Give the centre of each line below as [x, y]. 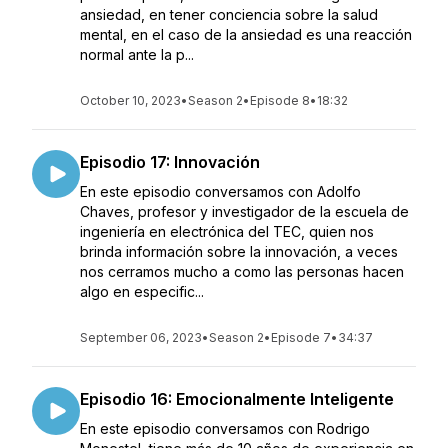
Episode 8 [280, 100]
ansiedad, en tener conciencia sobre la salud [229, 14]
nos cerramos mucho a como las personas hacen [242, 271]
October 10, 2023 [130, 100]
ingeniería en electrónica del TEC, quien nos [227, 231]
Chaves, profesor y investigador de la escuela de [244, 211]
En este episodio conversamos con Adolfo [220, 191]
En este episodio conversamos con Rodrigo [225, 428]
